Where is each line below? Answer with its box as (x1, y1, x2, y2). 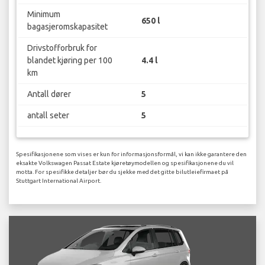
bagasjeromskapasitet (27, 22, 108, 32)
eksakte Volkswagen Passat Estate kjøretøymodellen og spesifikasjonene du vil (16, 159, 234, 166)
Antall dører (27, 89, 71, 99)
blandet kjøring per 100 (27, 56, 112, 66)
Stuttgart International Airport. (16, 177, 101, 184)
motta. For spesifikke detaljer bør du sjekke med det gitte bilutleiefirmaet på (16, 168, 228, 175)
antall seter (27, 111, 69, 121)
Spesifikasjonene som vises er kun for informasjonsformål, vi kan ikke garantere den (16, 150, 247, 157)
